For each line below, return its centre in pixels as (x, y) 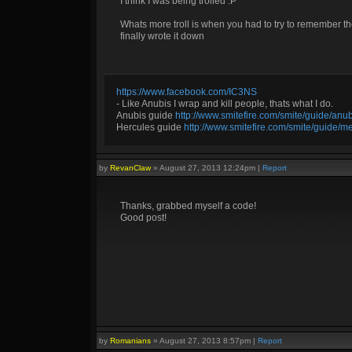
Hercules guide (150, 127)
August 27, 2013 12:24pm (207, 168)
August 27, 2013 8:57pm (205, 341)
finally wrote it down (162, 36)
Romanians (130, 341)
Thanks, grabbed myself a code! (188, 206)
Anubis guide (146, 115)
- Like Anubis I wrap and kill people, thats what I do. (225, 104)
